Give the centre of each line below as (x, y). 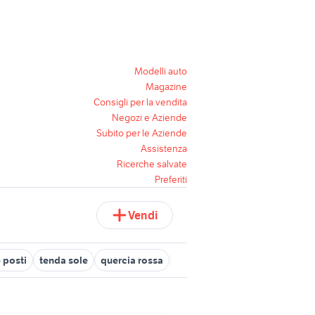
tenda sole (64, 260)
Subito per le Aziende (142, 133)
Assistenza (164, 148)
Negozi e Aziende (149, 117)
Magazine (166, 86)
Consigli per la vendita (140, 102)
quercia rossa (132, 260)
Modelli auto (161, 71)
